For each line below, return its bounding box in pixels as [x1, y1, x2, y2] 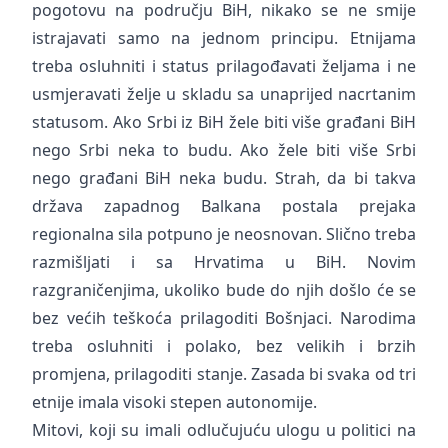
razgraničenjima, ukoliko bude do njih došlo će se [32, 279, 416, 301]
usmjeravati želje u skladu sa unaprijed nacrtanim [32, 83, 416, 105]
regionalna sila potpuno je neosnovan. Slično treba [32, 223, 416, 245]
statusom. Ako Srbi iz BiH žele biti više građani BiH [32, 111, 416, 133]
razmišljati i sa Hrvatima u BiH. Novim [32, 251, 416, 273]
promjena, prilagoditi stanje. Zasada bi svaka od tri [32, 363, 416, 385]
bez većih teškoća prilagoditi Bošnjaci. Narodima [32, 307, 416, 329]
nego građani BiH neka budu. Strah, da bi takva [32, 167, 416, 189]
